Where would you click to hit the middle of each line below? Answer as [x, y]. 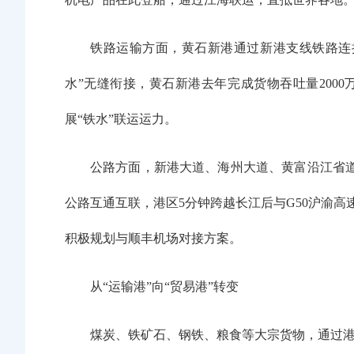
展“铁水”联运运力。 [121, 119]
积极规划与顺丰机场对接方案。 [153, 238]
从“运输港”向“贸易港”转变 [164, 286]
